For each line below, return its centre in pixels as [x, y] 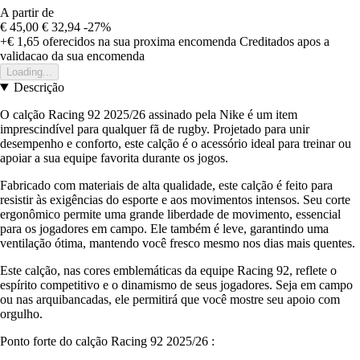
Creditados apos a [284, 42]
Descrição [39, 88]
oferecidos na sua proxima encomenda [138, 42]
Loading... [29, 72]
